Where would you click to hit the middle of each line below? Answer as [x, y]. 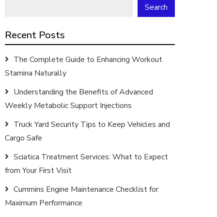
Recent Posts [35, 35]
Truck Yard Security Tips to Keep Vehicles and [92, 124]
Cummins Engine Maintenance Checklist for [86, 189]
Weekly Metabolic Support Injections [68, 106]
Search [156, 7]
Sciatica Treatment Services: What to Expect [91, 157]
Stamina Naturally [36, 73]
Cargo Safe [23, 138]
